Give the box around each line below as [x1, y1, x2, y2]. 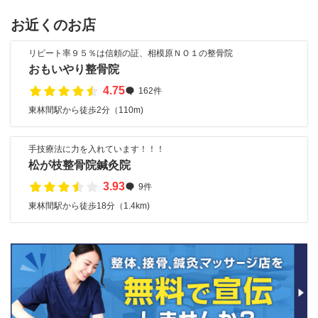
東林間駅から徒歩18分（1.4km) [28, 201, 150, 211]
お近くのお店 [11, 17, 96, 33]
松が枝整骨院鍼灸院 [28, 159, 131, 171]
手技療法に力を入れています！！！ [28, 144, 165, 154]
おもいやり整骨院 [28, 63, 119, 75]
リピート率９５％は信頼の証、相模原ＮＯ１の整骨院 [28, 48, 233, 58]
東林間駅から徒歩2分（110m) [28, 105, 143, 115]
